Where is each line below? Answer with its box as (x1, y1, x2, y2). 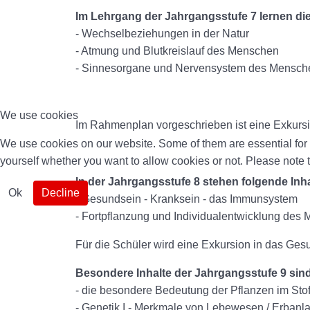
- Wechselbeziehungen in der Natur (75, 28, 249, 39)
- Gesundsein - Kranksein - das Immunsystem (75, 193, 298, 205)
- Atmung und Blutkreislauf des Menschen (75, 45, 279, 57)
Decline (42, 187, 80, 199)
